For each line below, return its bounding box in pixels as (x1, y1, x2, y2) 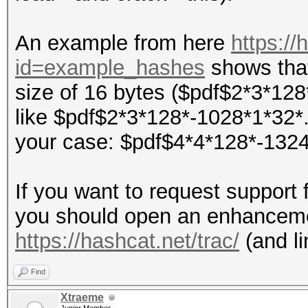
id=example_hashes (15, 56, 205, 80)
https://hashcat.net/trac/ (15, 229, 239, 253)
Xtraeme (60, 291, 104, 303)
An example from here (15, 31, 231, 55)
